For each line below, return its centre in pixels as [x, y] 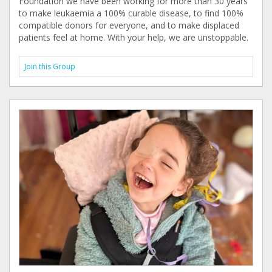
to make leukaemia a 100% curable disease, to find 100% [131, 13]
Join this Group [50, 66]
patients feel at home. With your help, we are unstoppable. [134, 37]
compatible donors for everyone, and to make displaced [129, 25]
